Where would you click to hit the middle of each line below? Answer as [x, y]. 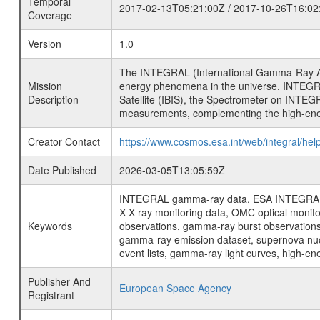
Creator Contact [64, 141]
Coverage [50, 15]
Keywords [50, 226]
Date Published [62, 170]
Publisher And [59, 281]
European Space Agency [175, 288]
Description [53, 99]
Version [44, 44]
